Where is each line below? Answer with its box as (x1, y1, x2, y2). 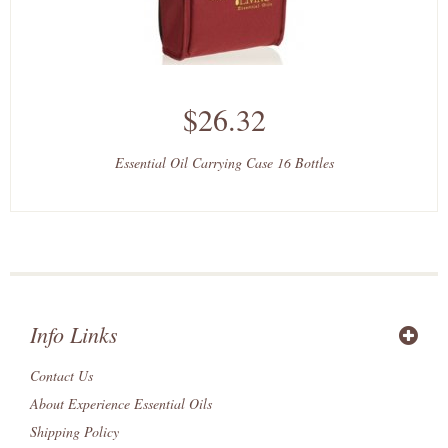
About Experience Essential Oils (30, 394, 212, 413)
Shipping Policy (30, 422, 119, 441)
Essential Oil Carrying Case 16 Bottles (114, 153, 334, 172)
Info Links (30, 319, 118, 349)
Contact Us (30, 366, 93, 385)
